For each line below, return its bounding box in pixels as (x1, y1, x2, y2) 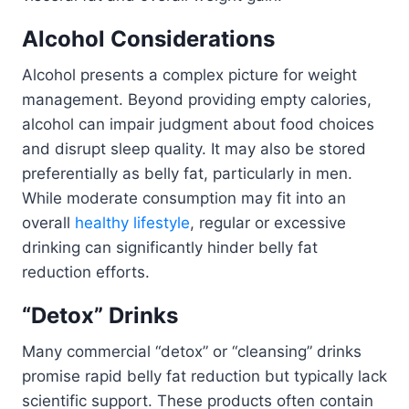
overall (22, 214, 75, 233)
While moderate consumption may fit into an (22, 189, 346, 208)
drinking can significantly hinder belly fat (22, 238, 318, 257)
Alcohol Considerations (22, 26, 275, 53)
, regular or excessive (190, 214, 346, 233)
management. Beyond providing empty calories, (22, 90, 372, 110)
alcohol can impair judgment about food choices (22, 115, 374, 134)
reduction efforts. (22, 263, 150, 282)
